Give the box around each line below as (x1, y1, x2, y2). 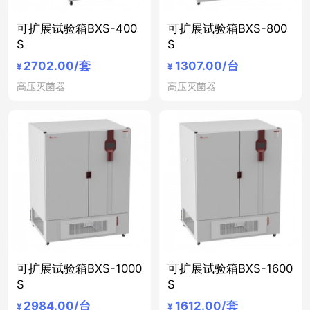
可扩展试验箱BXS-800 (167, 21, 288, 35)
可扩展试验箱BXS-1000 (16, 261, 142, 275)
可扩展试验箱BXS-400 (16, 21, 137, 35)
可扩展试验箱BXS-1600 (167, 261, 293, 275)
